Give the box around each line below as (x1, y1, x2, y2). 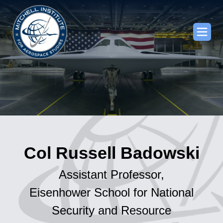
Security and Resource (52, 204, 171, 218)
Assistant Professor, (59, 168, 164, 182)
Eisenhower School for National (29, 186, 194, 200)
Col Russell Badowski (23, 144, 200, 163)
